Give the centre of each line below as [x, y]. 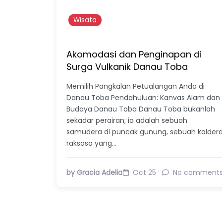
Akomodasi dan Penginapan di [134, 54]
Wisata [85, 20]
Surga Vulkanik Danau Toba [127, 66]
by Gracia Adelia [94, 172]
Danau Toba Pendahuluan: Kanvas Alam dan [143, 97]
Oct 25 [144, 172]
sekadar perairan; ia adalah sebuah [127, 120]
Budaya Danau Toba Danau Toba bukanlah [141, 109]
